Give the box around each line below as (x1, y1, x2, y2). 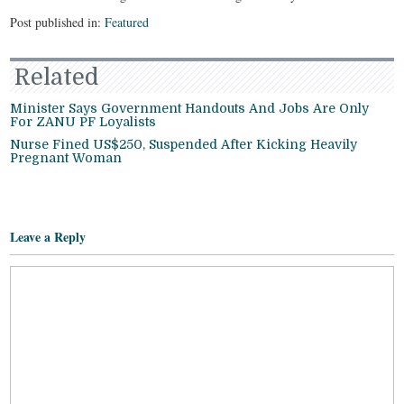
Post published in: (10, 13, 106, 31)
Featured (105, 13, 150, 31)
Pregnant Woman (10, 150, 123, 165)
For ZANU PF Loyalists (10, 114, 157, 129)
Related (14, 63, 99, 90)
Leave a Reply (10, 226, 87, 246)
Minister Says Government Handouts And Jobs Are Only (10, 100, 370, 115)
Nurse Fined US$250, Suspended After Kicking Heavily (10, 136, 358, 151)
